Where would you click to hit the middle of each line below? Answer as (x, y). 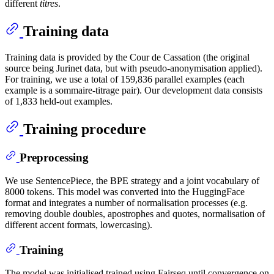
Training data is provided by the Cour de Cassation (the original (127, 57)
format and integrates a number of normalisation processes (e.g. (126, 203)
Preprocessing (54, 157)
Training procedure (85, 129)
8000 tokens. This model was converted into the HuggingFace (125, 192)
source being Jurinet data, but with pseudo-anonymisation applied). (134, 68)
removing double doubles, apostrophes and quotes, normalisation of (135, 214)
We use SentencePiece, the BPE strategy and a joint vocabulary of (132, 181)
